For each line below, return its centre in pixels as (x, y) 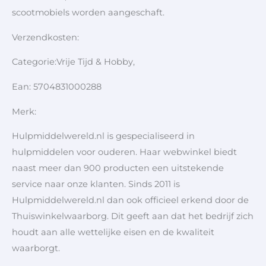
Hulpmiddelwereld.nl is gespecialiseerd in (103, 136)
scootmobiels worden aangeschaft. (88, 13)
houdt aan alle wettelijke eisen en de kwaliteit (113, 232)
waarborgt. (36, 248)
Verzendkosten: (47, 37)
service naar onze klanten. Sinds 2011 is (96, 184)
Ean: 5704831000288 (57, 87)
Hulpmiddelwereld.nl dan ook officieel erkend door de (130, 200)
